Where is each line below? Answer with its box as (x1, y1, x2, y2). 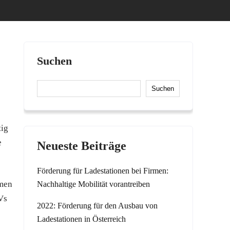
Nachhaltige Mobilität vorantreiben (37, 180, 150, 188)
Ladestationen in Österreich (37, 215, 126, 223)
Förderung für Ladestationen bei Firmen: (37, 166, 168, 175)
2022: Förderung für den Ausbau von (37, 201, 158, 210)
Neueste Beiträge (37, 139, 126, 152)
